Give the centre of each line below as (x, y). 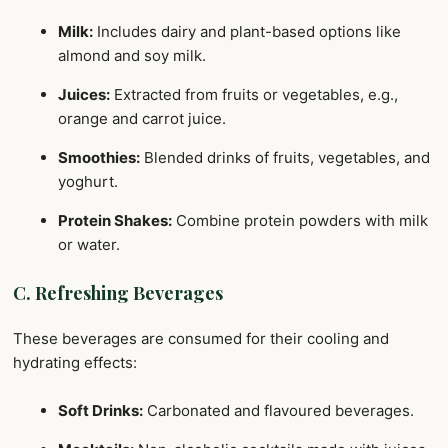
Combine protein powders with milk (300, 220)
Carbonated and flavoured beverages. (278, 411)
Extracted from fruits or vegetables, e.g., (254, 94)
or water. (89, 244)
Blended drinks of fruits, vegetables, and (285, 157)
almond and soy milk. (132, 55)
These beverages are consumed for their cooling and (201, 339)
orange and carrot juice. (142, 118)
